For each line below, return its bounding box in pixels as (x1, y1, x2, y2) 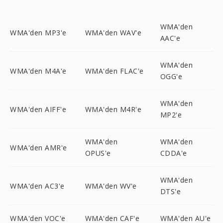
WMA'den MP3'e (10, 27, 67, 37)
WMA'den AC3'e (10, 181, 65, 191)
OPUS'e (85, 148, 111, 158)
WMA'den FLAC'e (85, 66, 144, 76)
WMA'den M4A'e (10, 66, 67, 76)
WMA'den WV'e (85, 181, 137, 191)
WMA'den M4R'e (85, 104, 142, 114)
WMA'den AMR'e (10, 142, 67, 152)
